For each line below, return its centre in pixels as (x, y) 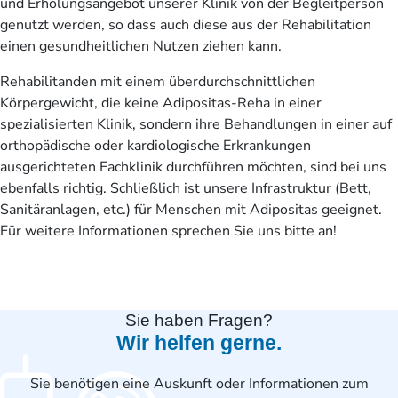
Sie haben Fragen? (199, 321)
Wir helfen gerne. (199, 343)
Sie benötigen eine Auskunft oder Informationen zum (199, 384)
